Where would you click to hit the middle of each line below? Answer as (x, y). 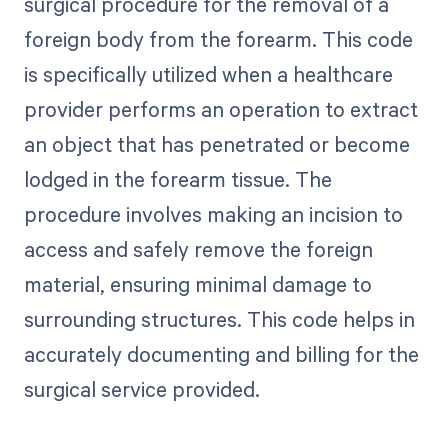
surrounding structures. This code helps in (219, 319)
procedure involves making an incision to (213, 214)
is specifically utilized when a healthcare (208, 74)
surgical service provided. (141, 389)
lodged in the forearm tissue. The (177, 179)
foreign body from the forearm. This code (218, 39)
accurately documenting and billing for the (221, 354)
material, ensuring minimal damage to (197, 284)
